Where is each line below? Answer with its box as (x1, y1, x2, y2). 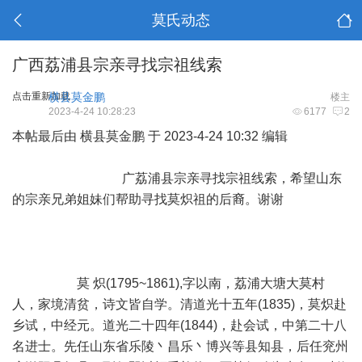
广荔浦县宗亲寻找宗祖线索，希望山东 (12, 171, 342, 185)
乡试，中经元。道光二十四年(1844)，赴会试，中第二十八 (12, 318, 347, 332)
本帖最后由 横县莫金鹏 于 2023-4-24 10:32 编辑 (12, 129, 288, 143)
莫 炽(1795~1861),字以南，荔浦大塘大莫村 (12, 276, 325, 290)
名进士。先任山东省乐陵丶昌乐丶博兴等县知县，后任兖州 (12, 339, 348, 353)
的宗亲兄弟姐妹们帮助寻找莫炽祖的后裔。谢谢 (12, 192, 345, 206)
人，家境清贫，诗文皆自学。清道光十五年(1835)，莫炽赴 (12, 297, 347, 311)
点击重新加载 (12, 90, 70, 102)
